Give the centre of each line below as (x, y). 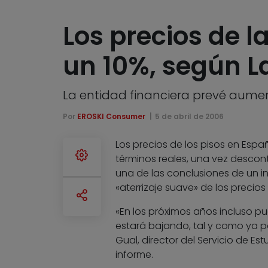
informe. (134, 255)
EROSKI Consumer (111, 117)
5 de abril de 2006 (190, 117)
